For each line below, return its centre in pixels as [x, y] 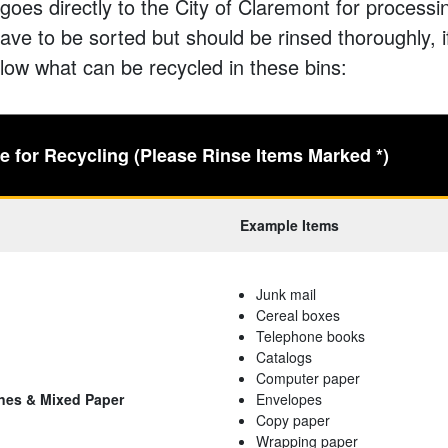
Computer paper [308, 378]
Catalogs [284, 357]
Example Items [289, 225]
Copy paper [293, 420]
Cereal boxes [298, 315]
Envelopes [289, 399]
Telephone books [310, 336]
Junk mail [286, 294]
